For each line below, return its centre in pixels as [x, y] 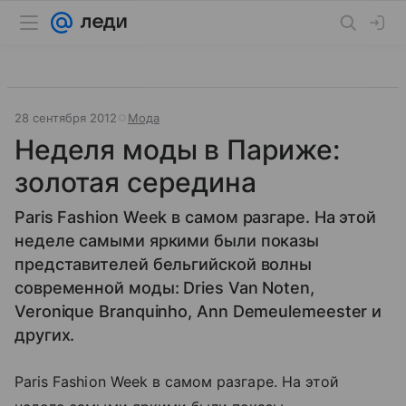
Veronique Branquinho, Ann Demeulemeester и [198, 311]
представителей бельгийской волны [164, 264]
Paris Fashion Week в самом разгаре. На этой [177, 382]
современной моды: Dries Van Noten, [164, 288]
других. [45, 335]
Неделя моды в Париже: [177, 150]
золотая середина [135, 182]
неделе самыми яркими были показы [167, 241]
